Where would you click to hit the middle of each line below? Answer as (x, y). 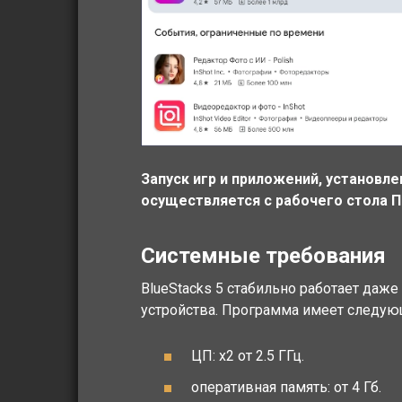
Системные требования (263, 255)
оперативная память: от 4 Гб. (286, 388)
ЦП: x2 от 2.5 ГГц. (248, 356)
